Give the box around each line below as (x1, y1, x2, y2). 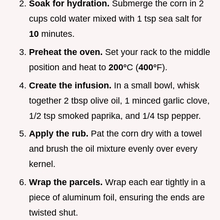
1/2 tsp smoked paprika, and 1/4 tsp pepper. (29, 110, 201, 121)
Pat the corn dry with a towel (88, 129, 202, 139)
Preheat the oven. (29, 47, 103, 57)
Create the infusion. (29, 80, 111, 90)
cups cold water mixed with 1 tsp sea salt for (29, 14, 202, 24)
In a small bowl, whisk (111, 80, 199, 90)
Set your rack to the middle (103, 47, 210, 57)
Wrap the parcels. (29, 177, 103, 187)
